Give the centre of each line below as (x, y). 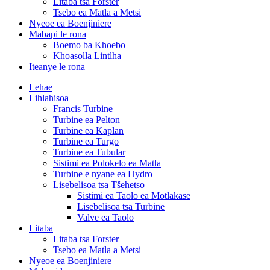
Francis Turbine (83, 109)
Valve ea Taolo (105, 217)
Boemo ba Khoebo (89, 45)
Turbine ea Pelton (86, 120)
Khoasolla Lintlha (87, 56)
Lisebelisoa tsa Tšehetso (99, 185)
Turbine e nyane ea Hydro (103, 174)
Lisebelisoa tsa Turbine (121, 206)
